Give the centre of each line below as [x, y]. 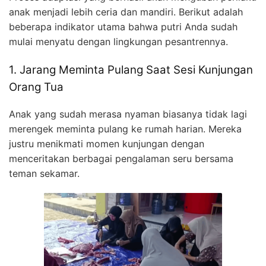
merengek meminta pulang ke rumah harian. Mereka [125, 129]
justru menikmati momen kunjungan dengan [107, 143]
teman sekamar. [44, 173]
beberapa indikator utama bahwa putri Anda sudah [123, 26]
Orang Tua [36, 87]
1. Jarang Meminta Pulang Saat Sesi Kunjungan [131, 69]
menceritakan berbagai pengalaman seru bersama [121, 158]
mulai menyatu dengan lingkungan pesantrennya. [118, 41]
